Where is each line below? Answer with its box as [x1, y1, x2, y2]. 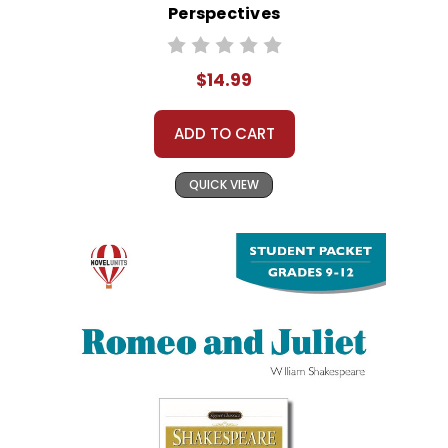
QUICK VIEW [189, 176, 259, 194]
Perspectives [168, 2, 280, 26]
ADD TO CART [173, 123, 275, 145]
